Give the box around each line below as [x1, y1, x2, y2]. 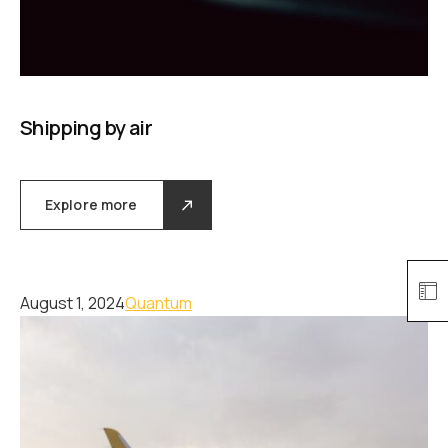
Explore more [44, 195, 138, 214]
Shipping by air [20, 114, 152, 141]
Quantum [125, 292, 192, 314]
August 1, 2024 [20, 292, 125, 314]
